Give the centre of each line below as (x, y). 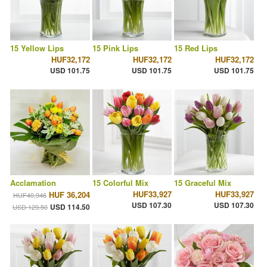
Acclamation (33, 183)
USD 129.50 (30, 207)
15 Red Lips (196, 48)
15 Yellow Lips (37, 48)
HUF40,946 (30, 195)
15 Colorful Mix (120, 183)
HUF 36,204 (69, 195)
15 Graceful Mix (203, 183)
